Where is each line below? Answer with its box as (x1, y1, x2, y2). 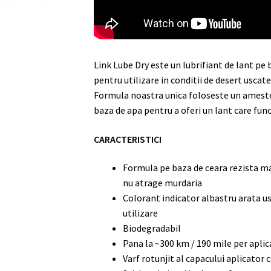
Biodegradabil (122, 222, 181, 235)
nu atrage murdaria (122, 177, 202, 189)
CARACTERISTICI (93, 132, 162, 145)
